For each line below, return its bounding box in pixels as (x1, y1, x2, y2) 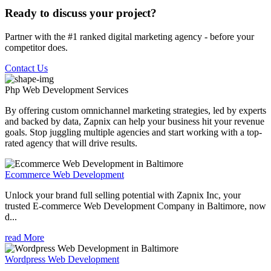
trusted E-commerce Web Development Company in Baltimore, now (5, 200, 266, 211)
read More (5, 232, 44, 243)
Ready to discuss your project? (5, 7, 157, 20)
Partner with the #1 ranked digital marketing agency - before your (5, 31, 254, 42)
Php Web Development (5, 84, 94, 95)
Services (94, 84, 128, 95)
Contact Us (5, 62, 48, 73)
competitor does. (5, 42, 68, 53)
